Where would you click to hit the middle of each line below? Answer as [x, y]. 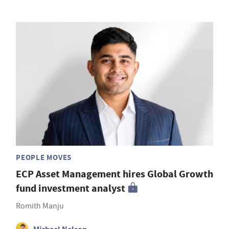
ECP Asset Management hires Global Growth [114, 174]
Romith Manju [40, 206]
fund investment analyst [71, 188]
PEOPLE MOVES [44, 157]
